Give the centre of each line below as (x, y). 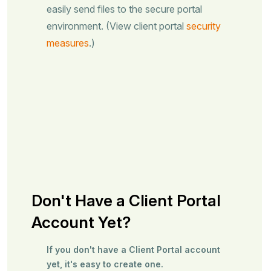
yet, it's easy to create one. (105, 264)
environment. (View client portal (116, 26)
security (204, 26)
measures (68, 43)
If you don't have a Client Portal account (133, 250)
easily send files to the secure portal (124, 9)
